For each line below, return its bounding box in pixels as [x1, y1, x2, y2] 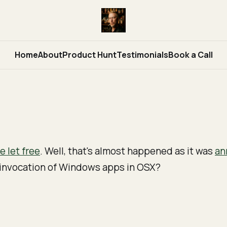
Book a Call [168, 49, 213, 60]
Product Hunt [62, 49, 117, 60]
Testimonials [116, 49, 168, 60]
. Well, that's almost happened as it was [40, 144, 215, 158]
